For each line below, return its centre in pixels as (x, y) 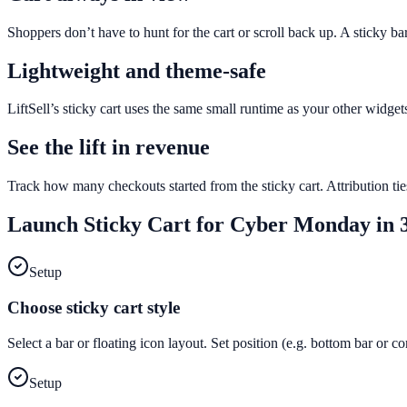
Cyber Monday (300, 225)
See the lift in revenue (109, 148)
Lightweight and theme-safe (137, 70)
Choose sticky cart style (94, 307)
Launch (45, 225)
